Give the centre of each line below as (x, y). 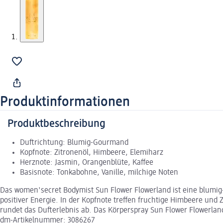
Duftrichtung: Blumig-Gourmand (74, 143)
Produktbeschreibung (56, 124)
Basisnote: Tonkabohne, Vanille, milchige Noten (99, 173)
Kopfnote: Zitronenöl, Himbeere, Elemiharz (92, 153)
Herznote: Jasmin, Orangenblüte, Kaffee (87, 163)
